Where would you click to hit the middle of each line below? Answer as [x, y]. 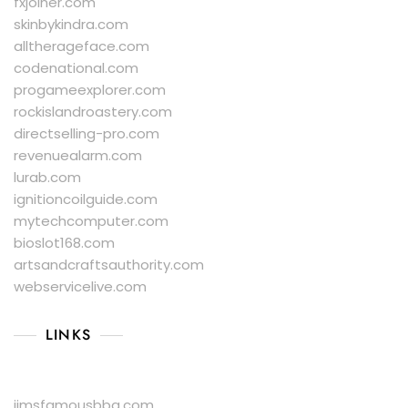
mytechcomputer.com [91, 221]
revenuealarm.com [78, 156]
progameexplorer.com [90, 90]
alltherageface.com [82, 46]
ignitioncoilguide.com [86, 199]
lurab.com [47, 178]
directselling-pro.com [87, 134]
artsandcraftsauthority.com [109, 265]
